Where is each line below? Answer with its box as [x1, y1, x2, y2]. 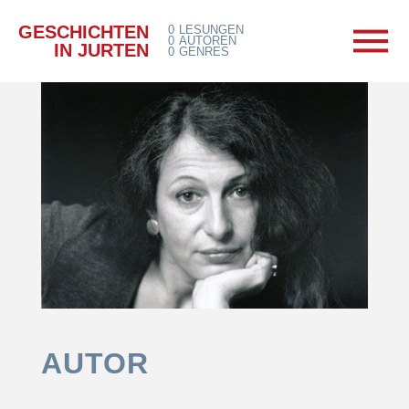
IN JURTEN [54, 39, 149, 60]
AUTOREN [179, 34, 236, 47]
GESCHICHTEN [18, 21, 149, 42]
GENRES [179, 45, 229, 58]
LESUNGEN [179, 23, 244, 37]
